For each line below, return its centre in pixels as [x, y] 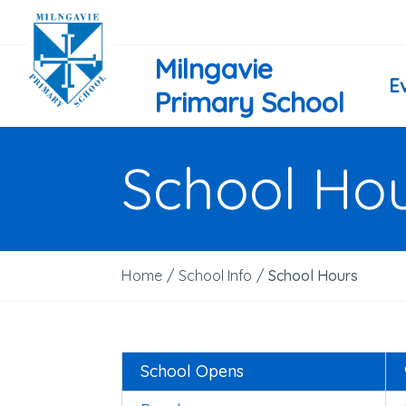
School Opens [193, 371]
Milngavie [213, 69]
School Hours [314, 275]
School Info [216, 275]
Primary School [249, 102]
